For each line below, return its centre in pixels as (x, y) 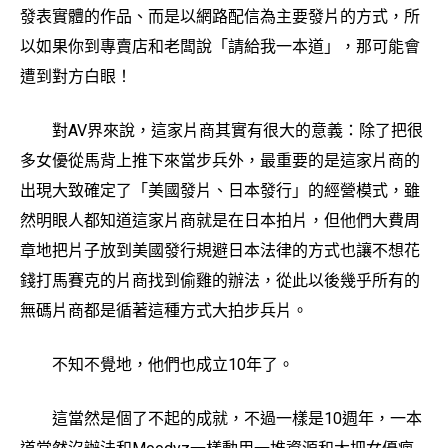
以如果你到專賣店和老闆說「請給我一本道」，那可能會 (220, 46)
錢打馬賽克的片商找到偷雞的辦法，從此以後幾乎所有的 (220, 280)
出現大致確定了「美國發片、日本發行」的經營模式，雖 (220, 190)
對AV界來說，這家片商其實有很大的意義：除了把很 (221, 130)
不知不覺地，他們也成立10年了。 (157, 364)
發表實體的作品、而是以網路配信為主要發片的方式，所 (220, 16)
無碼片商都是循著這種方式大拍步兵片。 (164, 310)
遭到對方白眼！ (76, 76)
